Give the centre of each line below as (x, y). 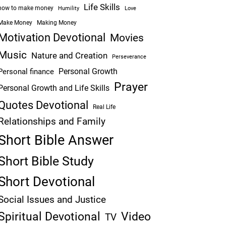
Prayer (131, 87)
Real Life (104, 107)
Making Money (56, 23)
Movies (127, 38)
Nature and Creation (69, 55)
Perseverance (129, 57)
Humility (68, 8)
